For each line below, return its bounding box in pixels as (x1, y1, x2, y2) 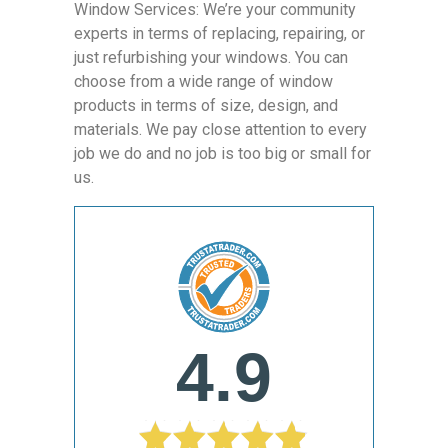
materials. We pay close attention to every (74, 120, 367, 140)
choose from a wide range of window (74, 72, 333, 92)
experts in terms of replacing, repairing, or (74, 24, 365, 44)
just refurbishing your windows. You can (74, 48, 348, 68)
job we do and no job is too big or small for (74, 144, 371, 164)
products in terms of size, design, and (74, 96, 338, 116)
